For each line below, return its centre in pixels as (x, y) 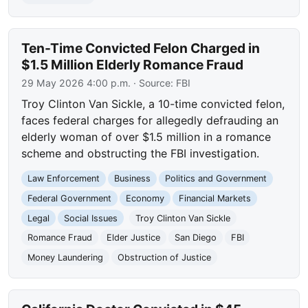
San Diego (195, 238)
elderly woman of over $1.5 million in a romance (146, 137)
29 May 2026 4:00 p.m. (76, 83)
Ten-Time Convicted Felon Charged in (141, 48)
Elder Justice (133, 238)
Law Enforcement (64, 179)
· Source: (154, 83)
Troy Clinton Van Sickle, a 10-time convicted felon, (153, 104)
